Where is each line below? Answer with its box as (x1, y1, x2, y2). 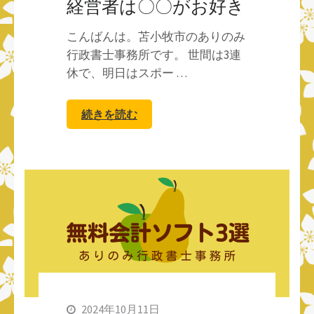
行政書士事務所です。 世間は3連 (67, 46, 241, 62)
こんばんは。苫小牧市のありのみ (67, 28, 245, 44)
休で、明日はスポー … (67, 64, 187, 81)
